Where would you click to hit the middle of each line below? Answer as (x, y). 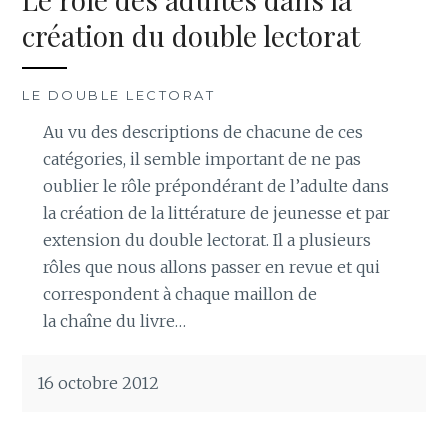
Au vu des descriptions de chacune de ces (202, 131)
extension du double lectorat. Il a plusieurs (206, 239)
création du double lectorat (191, 35)
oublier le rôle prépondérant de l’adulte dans (215, 185)
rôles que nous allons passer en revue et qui (211, 266)
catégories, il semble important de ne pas (201, 158)
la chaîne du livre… (114, 320)
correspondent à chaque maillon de (179, 293)
